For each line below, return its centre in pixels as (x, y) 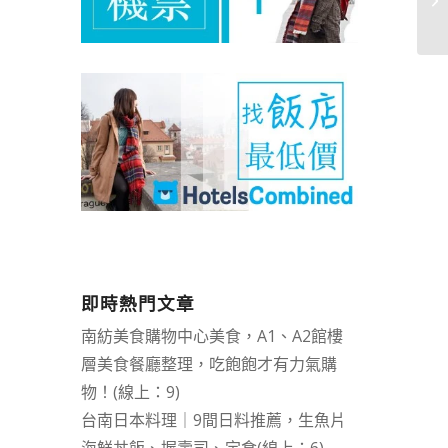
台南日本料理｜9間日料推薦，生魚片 (213, 420)
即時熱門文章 (137, 305)
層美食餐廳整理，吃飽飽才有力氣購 (208, 364)
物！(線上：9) (130, 392)
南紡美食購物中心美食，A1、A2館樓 (211, 336)
